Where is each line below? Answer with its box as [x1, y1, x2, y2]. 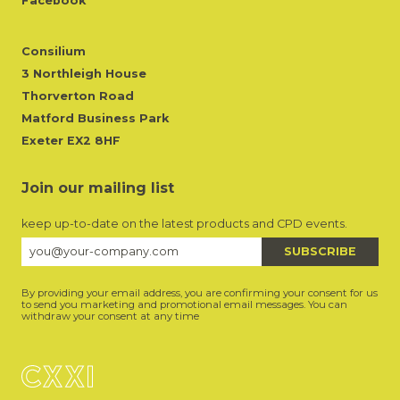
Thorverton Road [21, 89, 134, 104]
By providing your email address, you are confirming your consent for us [21, 287, 378, 300]
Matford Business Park [21, 112, 169, 126]
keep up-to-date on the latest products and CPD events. [21, 217, 347, 231]
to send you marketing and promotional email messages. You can [21, 298, 347, 312]
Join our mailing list [21, 179, 174, 197]
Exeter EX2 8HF [21, 134, 121, 148]
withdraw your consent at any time [21, 310, 199, 323]
